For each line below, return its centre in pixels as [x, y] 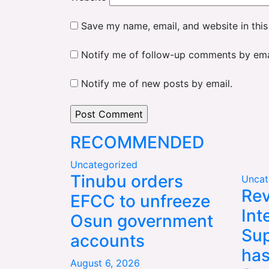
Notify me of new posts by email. [157, 83]
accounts [107, 240]
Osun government [142, 221]
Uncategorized [104, 164]
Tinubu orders [127, 181]
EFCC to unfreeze [140, 201]
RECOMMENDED [137, 142]
